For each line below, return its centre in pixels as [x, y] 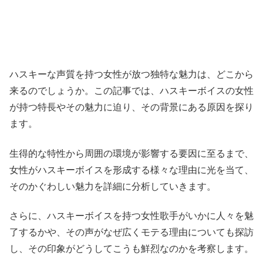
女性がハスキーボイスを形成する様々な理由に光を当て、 [131, 170]
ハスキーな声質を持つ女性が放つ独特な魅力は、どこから [131, 75]
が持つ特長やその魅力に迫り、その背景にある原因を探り [131, 107]
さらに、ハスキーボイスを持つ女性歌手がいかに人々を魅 [131, 215]
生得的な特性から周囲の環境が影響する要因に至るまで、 [131, 153]
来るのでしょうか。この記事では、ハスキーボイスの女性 [131, 91]
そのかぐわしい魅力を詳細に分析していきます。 [113, 186]
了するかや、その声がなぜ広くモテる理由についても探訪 [131, 232]
